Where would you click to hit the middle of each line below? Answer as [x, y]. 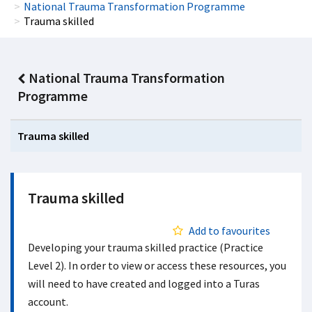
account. [48, 302]
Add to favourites [229, 231]
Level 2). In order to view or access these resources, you [157, 265]
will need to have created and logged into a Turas [144, 283]
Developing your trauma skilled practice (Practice [146, 247]
